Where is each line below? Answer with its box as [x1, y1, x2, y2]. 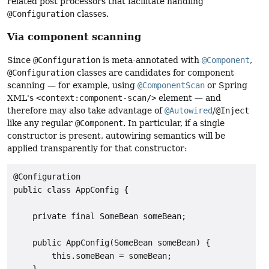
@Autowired [165, 106, 213, 116]
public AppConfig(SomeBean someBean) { [13, 237, 210, 247]
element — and [156, 93, 221, 103]
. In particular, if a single [123, 118, 225, 128]
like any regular [7, 118, 75, 128]
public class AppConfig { [13, 184, 128, 195]
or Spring [205, 80, 247, 91]
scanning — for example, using [7, 80, 138, 91]
